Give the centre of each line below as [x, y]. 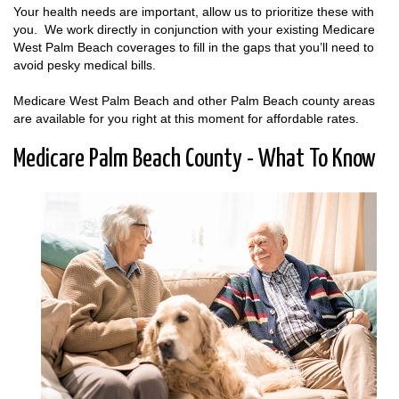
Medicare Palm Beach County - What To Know [195, 159]
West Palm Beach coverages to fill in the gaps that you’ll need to [194, 47]
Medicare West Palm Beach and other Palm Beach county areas [194, 100]
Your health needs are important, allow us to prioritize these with [194, 11]
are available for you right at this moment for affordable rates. [186, 118]
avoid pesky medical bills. [86, 65]
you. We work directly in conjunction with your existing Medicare [194, 29]
